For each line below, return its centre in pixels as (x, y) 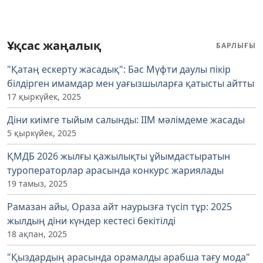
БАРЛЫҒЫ (236, 46)
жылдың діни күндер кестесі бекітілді (91, 221)
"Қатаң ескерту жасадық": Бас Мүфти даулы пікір (119, 70)
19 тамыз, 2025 (37, 184)
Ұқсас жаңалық (54, 46)
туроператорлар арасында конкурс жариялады (115, 171)
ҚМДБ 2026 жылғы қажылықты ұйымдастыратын (119, 156)
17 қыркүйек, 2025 (44, 97)
